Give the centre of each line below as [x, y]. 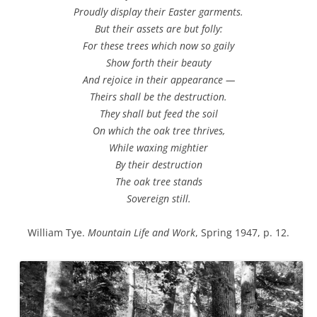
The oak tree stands [158, 182]
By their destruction [158, 165]
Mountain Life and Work [142, 233]
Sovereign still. [158, 199]
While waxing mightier [158, 148]
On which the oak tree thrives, [158, 131]
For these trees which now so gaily [158, 46]
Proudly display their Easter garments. [158, 12]
